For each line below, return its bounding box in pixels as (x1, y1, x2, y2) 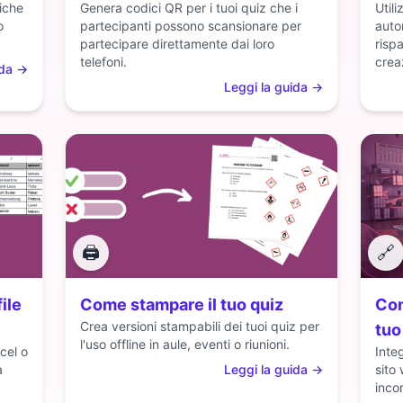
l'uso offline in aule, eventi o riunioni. (80, 336, 290, 352)
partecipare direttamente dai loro (80, 36, 274, 51)
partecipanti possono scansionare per (80, 18, 301, 33)
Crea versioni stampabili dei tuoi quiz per (80, 318, 319, 334)
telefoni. (80, 54, 127, 69)
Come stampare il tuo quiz (80, 295, 283, 314)
